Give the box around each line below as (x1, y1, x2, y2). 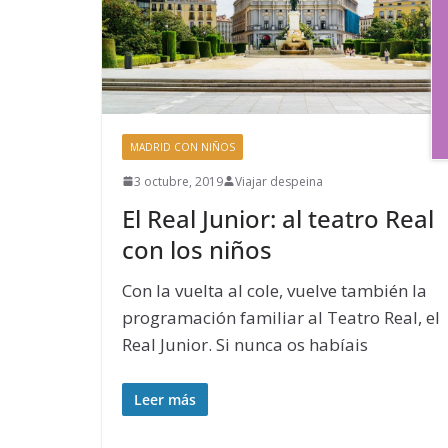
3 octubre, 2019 (134, 172, 223, 190)
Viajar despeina (235, 172, 323, 190)
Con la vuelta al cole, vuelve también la (122, 278, 427, 302)
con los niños (122, 232, 272, 266)
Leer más (134, 390, 196, 410)
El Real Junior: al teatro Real (122, 201, 434, 235)
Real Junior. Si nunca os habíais (122, 332, 368, 356)
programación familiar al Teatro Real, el (122, 305, 440, 329)
